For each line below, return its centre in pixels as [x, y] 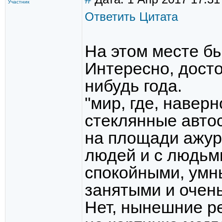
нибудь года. [133, 86]
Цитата [159, 17]
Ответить [110, 17]
